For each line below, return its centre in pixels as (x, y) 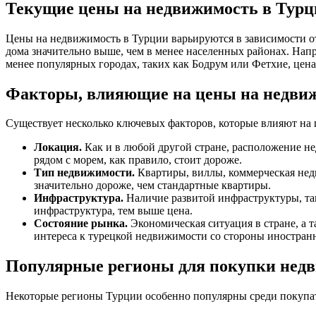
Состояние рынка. (81, 224)
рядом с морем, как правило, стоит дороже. (138, 160)
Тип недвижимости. (84, 173)
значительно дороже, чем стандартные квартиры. (152, 186)
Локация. (58, 147)
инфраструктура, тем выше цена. (113, 211)
